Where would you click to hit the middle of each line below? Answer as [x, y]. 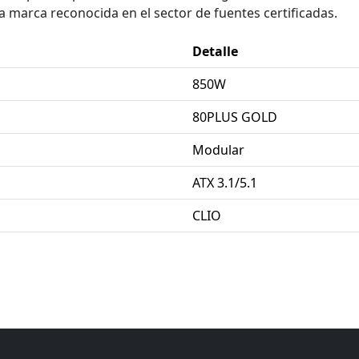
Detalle [215, 51]
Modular [218, 149]
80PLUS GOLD [234, 117]
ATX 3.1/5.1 [224, 182]
